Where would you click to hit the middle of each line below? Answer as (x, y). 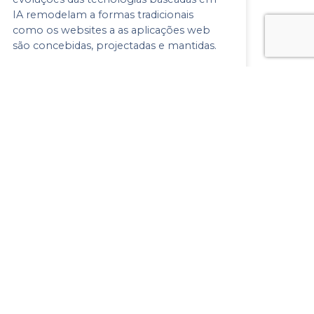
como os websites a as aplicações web (111, 30)
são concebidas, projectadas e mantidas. (114, 45)
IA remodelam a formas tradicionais (103, 14)
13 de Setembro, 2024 (56, 87)
